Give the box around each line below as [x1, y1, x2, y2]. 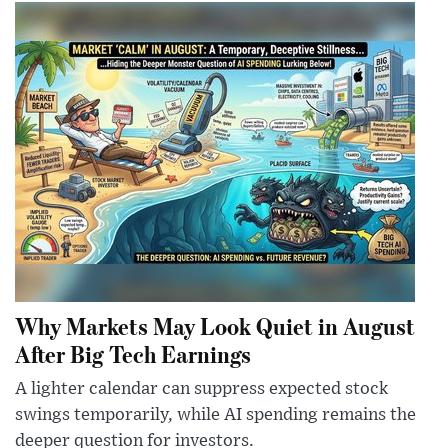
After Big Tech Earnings [15, 338, 251, 370]
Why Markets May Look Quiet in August [15, 310, 415, 342]
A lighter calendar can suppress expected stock [15, 380, 388, 399]
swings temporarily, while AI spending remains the [15, 406, 416, 425]
